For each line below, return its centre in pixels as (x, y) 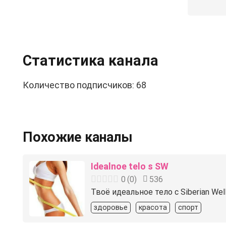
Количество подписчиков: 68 (84, 85)
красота (153, 207)
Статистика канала (91, 60)
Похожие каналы (78, 137)
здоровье (110, 207)
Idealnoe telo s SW (129, 166)
